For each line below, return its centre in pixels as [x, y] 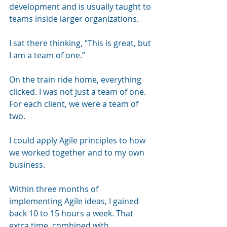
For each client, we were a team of [75, 104]
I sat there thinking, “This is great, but [81, 43]
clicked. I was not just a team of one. [79, 91]
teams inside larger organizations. [75, 18]
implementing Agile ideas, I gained [75, 201]
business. [27, 164]
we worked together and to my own [78, 152]
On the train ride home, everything [76, 79]
